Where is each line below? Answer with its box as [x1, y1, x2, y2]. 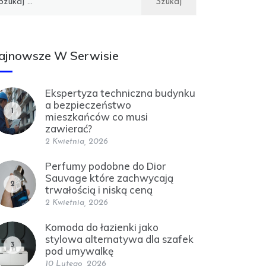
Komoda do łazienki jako [45, 221, 159, 233]
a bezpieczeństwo [45, 99, 131, 111]
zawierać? [45, 122, 92, 135]
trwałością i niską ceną [45, 183, 153, 196]
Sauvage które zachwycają [45, 172, 173, 184]
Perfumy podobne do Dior [45, 160, 166, 172]
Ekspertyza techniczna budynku [45, 87, 195, 99]
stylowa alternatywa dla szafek [45, 233, 194, 245]
